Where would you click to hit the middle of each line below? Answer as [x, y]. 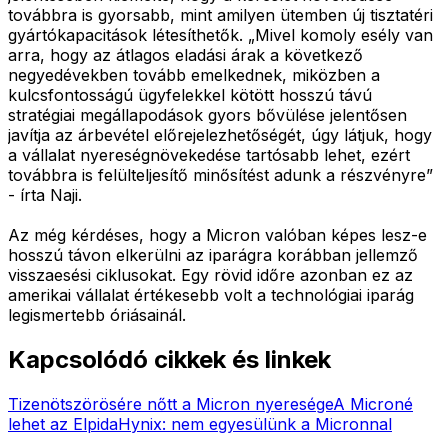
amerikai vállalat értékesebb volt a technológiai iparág [211, 294]
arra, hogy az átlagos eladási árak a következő [185, 54]
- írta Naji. [45, 194]
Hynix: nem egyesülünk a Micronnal [255, 423]
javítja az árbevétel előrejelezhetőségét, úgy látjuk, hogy [220, 134]
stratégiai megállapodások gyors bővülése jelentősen [207, 114]
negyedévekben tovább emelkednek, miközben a [194, 74]
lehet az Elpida [63, 423]
